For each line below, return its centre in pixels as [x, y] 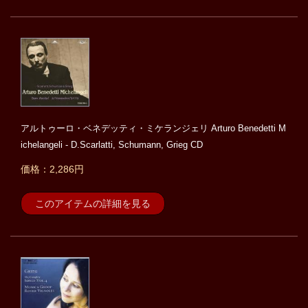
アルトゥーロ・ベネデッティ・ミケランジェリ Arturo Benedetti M [153, 129]
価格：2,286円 [52, 169]
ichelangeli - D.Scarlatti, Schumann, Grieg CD [112, 145]
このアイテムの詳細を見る [93, 204]
